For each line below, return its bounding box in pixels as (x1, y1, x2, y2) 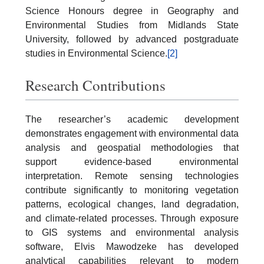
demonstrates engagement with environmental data (25, 128, 239, 138)
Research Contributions (25, 75, 166, 95)
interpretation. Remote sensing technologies (25, 170, 239, 181)
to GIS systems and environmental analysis (25, 227, 239, 237)
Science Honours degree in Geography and (25, 6, 239, 16)
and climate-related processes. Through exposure (25, 213, 239, 223)
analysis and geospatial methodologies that (25, 142, 239, 153)
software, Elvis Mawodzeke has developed (25, 241, 239, 252)
